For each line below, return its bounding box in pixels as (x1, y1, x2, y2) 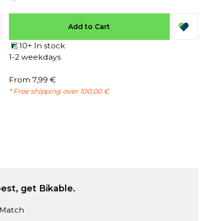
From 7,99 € (8, 75, 56, 85)
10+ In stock (19, 41, 65, 51)
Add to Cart (68, 22, 110, 31)
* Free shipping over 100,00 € (8, 87, 109, 96)
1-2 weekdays (8, 52, 61, 62)
